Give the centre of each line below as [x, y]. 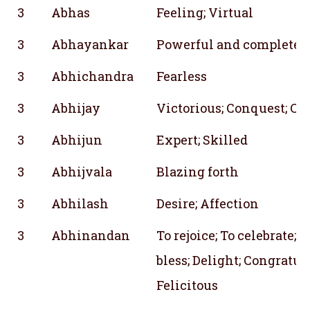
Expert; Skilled [202, 139]
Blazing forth [198, 171]
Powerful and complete [228, 44]
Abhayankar [90, 44]
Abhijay [76, 108]
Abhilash [80, 203]
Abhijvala [82, 171]
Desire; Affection [208, 203]
